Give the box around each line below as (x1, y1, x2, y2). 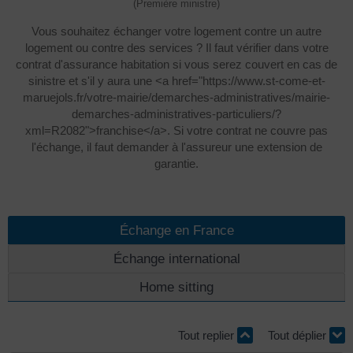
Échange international (113, 251, 240, 266)
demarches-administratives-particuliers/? (72, 106, 281, 121)
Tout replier (178, 329, 237, 342)
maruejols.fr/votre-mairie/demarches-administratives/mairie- (23, 90, 330, 104)
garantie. (154, 156, 199, 170)
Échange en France (119, 222, 234, 238)
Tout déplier (268, 329, 329, 342)
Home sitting (139, 279, 214, 295)
